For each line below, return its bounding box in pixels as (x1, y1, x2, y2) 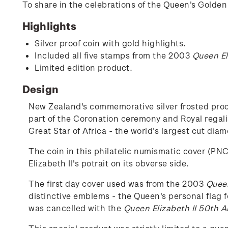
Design (22, 83, 59, 95)
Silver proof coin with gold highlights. (35, 38, 186, 48)
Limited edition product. (35, 63, 132, 72)
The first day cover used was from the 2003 (28, 179, 206, 188)
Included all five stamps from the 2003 (35, 50, 192, 60)
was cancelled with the (28, 203, 124, 213)
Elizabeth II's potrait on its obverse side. (28, 158, 189, 168)
